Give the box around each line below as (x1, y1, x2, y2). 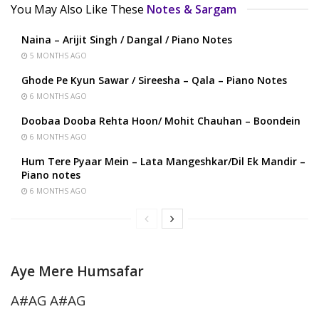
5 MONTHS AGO (28, 51, 87, 61)
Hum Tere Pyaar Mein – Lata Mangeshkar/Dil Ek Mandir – (21, 155, 305, 169)
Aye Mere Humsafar (11, 262, 144, 281)
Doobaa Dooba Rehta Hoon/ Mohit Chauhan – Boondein (21, 114, 300, 128)
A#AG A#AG (11, 291, 85, 310)
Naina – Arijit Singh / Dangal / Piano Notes (21, 33, 232, 47)
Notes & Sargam (147, 1, 236, 18)
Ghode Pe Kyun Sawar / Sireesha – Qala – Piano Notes (21, 73, 287, 88)
